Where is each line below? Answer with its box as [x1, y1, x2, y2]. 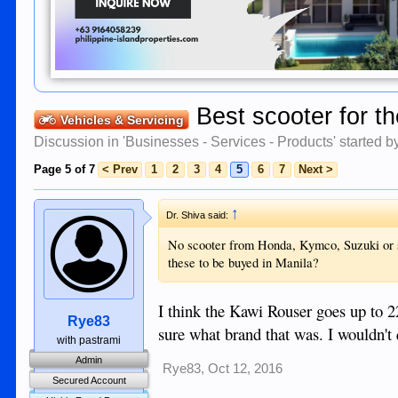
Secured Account [52, 375, 126, 386]
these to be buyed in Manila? [168, 254, 320, 271]
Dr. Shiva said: [166, 210, 232, 220]
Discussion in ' [34, 134, 126, 149]
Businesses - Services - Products [125, 134, 334, 149]
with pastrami [57, 334, 122, 346]
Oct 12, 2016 [208, 361, 283, 376]
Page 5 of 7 [34, 163, 96, 176]
